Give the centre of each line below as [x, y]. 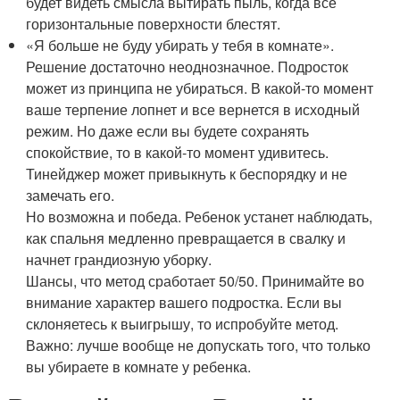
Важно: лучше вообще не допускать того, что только [199, 346]
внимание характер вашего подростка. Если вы [184, 303]
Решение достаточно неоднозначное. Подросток [187, 67]
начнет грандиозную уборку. [119, 260]
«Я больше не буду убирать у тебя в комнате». [180, 46]
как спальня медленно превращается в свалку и [186, 238]
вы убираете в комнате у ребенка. [139, 367]
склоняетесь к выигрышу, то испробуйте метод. [183, 324]
